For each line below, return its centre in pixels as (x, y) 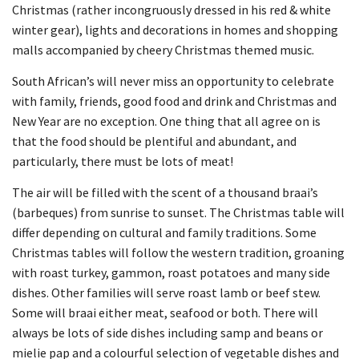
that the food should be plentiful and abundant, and (154, 141)
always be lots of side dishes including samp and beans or (167, 333)
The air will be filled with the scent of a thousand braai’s (165, 193)
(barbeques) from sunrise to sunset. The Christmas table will (178, 213)
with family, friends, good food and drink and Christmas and (174, 101)
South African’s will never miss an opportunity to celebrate (173, 81)
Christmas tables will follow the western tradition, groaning (178, 253)
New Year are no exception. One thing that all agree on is (166, 121)
